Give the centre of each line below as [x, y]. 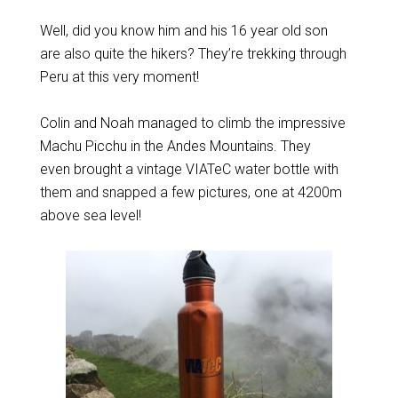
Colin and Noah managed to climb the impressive [192, 123]
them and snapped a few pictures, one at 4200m [191, 192]
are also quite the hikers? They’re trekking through [193, 54]
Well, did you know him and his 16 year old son [183, 31]
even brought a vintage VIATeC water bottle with [189, 169]
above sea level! [90, 215]
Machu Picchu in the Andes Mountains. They [175, 146]
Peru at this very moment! [119, 77]
